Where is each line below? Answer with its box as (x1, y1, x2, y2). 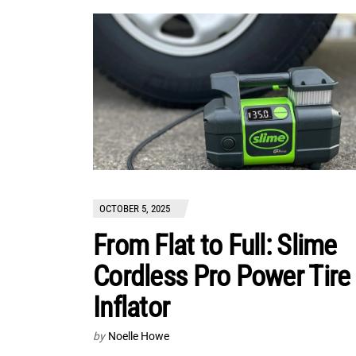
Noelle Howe (108, 330, 169, 343)
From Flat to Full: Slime (93, 229, 337, 263)
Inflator (93, 291, 170, 325)
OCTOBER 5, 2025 (99, 203, 170, 215)
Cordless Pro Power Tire (93, 260, 350, 294)
